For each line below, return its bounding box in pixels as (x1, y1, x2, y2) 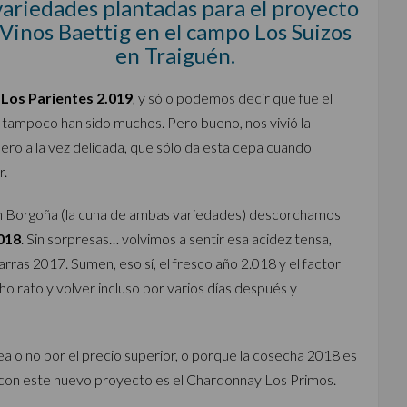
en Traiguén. (114, 42, 235, 68)
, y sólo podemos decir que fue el (133, 89, 333, 106)
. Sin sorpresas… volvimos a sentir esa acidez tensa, (21, 230, 332, 247)
